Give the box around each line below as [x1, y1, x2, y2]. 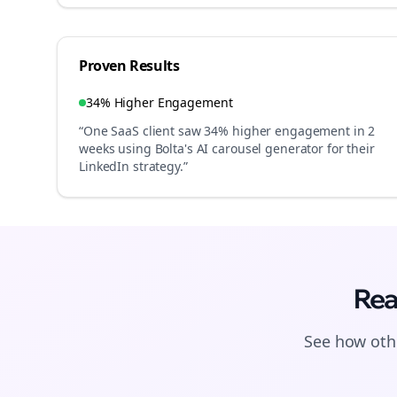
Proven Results [79, 56, 180, 75]
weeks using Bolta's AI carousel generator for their [79, 140, 375, 157]
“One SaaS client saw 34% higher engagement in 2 [79, 122, 376, 139]
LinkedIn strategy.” [79, 158, 188, 175]
